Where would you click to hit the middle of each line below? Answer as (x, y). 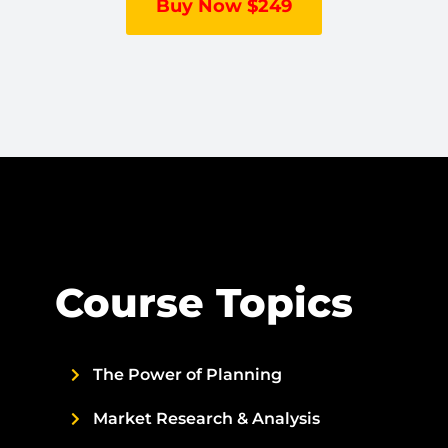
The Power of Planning (188, 375)
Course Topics (203, 303)
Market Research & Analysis (207, 419)
